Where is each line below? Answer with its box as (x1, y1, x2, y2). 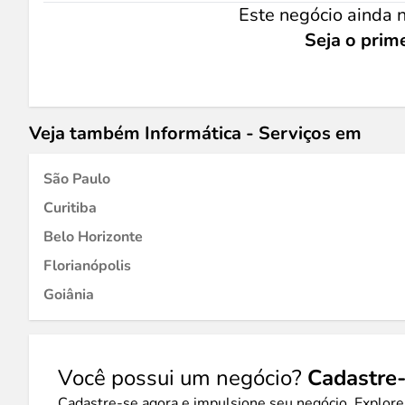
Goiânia (43, 285, 94, 305)
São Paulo (43, 169, 110, 189)
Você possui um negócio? (58, 363, 307, 392)
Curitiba (43, 198, 97, 218)
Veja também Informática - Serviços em (29, 121, 362, 146)
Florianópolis (43, 256, 131, 276)
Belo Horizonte (43, 227, 143, 247)
